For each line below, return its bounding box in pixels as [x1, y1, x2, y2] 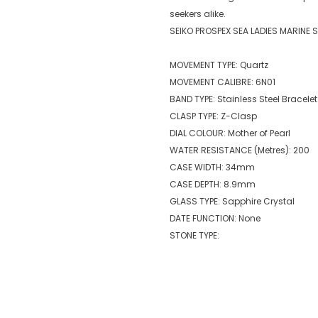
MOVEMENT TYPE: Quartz [170, 58, 268, 71]
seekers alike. [170, 7, 226, 20]
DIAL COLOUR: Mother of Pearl [170, 126, 290, 139]
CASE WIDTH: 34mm [170, 160, 255, 173]
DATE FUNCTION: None [170, 212, 261, 224]
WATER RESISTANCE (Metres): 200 [170, 143, 309, 156]
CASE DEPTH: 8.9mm [170, 177, 256, 190]
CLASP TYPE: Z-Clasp [170, 109, 257, 122]
